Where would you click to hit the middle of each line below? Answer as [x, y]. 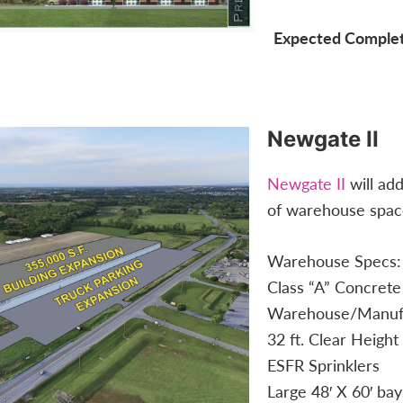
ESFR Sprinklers [323, 365]
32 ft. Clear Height [332, 339]
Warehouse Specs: [334, 261]
